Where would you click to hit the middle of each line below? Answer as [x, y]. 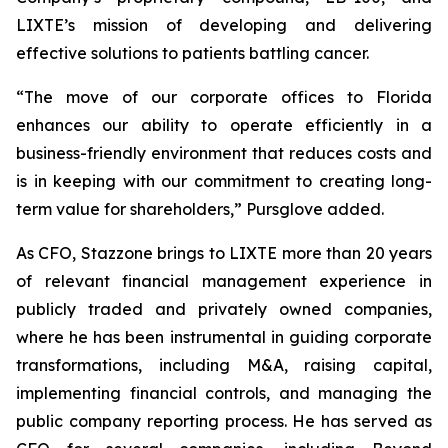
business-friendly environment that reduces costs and [224, 153]
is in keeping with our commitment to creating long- [224, 181]
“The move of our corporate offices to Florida [224, 97]
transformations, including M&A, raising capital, [224, 365]
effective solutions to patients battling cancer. [192, 53]
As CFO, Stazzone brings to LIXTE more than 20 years [224, 253]
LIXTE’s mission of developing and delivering [224, 25]
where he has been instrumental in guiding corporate [224, 337]
